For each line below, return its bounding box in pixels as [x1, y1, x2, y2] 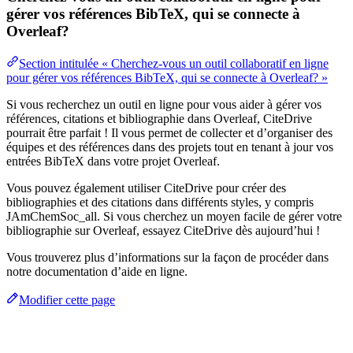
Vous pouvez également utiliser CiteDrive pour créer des [6, 180, 286, 195]
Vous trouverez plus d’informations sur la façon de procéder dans [6, 250, 329, 264]
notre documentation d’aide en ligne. [6, 264, 188, 278]
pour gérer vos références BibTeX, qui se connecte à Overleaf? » [6, 70, 328, 84]
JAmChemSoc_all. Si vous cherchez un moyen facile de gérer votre [6, 209, 342, 223]
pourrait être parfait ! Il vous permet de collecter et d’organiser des [6, 125, 333, 139]
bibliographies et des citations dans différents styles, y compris [6, 195, 314, 209]
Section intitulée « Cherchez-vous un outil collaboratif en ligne [19, 56, 329, 70]
